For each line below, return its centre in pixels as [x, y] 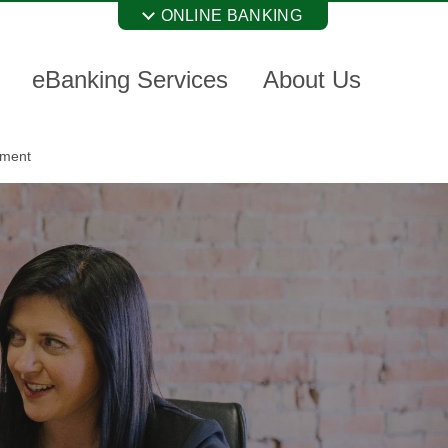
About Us [312, 79]
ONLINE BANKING [231, 15]
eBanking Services [130, 79]
